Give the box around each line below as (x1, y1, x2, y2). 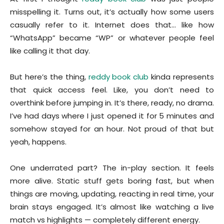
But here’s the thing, (10, 71, 86, 82)
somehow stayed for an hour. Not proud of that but (10, 123, 214, 134)
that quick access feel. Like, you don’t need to (10, 84, 214, 95)
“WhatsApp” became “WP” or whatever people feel (10, 32, 214, 43)
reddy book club (88, 71, 149, 82)
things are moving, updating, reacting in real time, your (10, 188, 214, 199)
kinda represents (148, 71, 214, 82)
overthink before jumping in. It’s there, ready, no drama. (10, 97, 214, 108)
